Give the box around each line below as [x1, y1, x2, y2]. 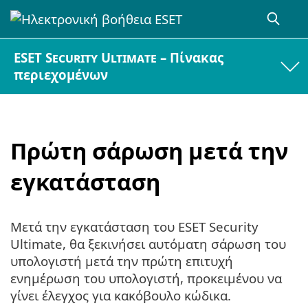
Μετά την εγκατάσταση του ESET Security [10, 218, 258, 236]
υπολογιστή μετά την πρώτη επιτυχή [10, 252, 233, 270]
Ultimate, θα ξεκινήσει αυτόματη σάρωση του [10, 235, 286, 253]
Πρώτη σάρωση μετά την [10, 135, 288, 166]
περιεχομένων [14, 66, 109, 84]
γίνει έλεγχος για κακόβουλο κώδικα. [10, 287, 231, 305]
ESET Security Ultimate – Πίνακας [14, 49, 224, 67]
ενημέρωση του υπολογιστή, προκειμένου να [10, 269, 282, 287]
